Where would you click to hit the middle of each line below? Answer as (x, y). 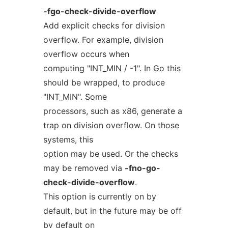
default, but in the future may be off (112, 211)
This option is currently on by (99, 196)
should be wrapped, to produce (104, 82)
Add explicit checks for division (104, 25)
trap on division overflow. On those (111, 125)
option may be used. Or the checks (110, 154)
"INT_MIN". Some (75, 97)
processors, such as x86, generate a (112, 111)
